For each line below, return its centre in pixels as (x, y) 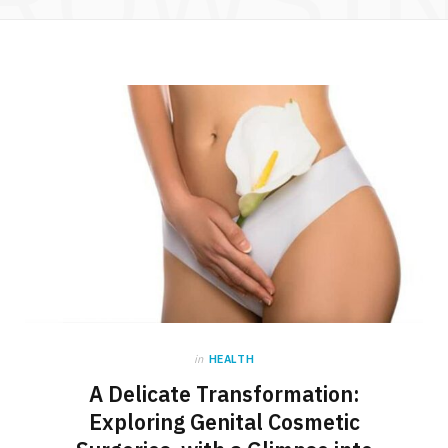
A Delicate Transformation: (224, 394)
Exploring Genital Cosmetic (224, 422)
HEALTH (231, 359)
